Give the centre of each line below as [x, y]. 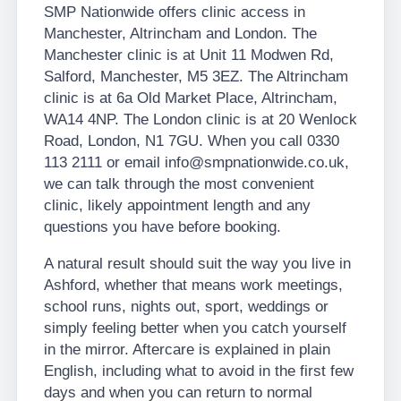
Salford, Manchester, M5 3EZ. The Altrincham [196, 77]
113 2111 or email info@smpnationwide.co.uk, [196, 162]
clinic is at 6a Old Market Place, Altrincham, [191, 98]
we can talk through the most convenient [179, 184]
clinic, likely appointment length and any [177, 205]
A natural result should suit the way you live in [197, 264]
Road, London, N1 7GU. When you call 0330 [192, 141]
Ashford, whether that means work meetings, [193, 285]
